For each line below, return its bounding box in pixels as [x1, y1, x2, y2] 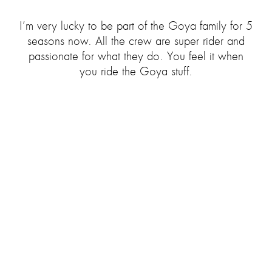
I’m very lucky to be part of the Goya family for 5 [19, 19, 253, 33]
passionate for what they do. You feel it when [29, 50, 243, 63]
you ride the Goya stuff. [80, 65, 192, 78]
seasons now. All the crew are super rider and [27, 35, 245, 48]
